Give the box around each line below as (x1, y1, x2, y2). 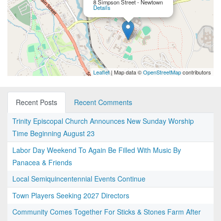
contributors (181, 68, 211, 76)
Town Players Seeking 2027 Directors (12, 190, 129, 201)
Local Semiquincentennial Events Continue (12, 174, 146, 184)
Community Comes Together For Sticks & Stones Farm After (12, 207, 201, 217)
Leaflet (93, 68, 110, 76)
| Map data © (110, 68, 143, 76)
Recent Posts (16, 97, 57, 108)
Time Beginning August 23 (12, 128, 95, 139)
